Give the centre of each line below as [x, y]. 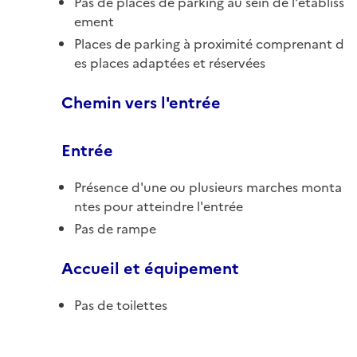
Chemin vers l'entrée [141, 102]
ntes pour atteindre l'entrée [159, 206]
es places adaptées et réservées [170, 63]
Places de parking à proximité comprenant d [209, 43]
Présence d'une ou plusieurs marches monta [208, 187]
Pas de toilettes [121, 305]
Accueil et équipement [150, 268]
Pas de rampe [115, 228]
